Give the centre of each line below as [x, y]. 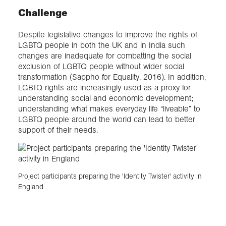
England [31, 186]
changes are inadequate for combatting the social [105, 56]
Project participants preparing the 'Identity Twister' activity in [110, 176]
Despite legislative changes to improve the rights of [108, 35]
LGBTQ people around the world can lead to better [107, 120]
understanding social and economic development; [106, 98]
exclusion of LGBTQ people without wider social [101, 67]
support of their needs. [58, 130]
